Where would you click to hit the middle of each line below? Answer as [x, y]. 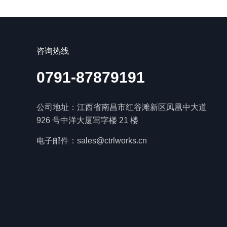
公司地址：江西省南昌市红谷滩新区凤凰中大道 [122, 107]
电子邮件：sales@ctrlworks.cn [92, 141]
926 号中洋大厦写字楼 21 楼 [87, 120]
